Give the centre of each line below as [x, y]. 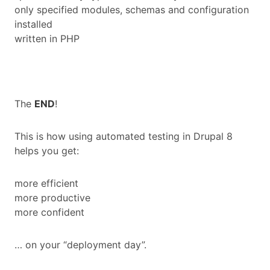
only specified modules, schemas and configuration [132, 10]
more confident [49, 212]
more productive [52, 198]
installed [33, 24]
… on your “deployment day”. [80, 245]
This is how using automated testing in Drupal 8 [124, 137]
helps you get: [47, 151]
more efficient [46, 184]
